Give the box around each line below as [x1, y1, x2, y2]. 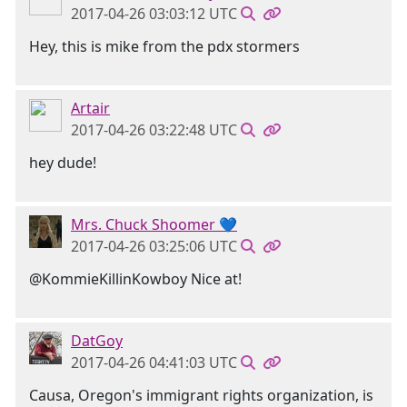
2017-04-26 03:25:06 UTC [71, 236, 237, 256]
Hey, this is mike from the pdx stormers [29, 36, 300, 56]
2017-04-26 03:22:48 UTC [71, 120, 237, 140]
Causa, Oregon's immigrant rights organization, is [29, 385, 373, 405]
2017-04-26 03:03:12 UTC [71, 4, 237, 24]
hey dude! [29, 153, 96, 173]
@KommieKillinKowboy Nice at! [29, 269, 242, 289]
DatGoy [71, 331, 123, 351]
